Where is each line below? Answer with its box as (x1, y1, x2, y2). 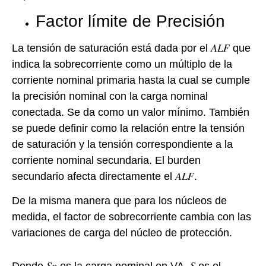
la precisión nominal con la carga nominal (12, 90, 208, 102)
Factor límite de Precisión (36, 11, 225, 30)
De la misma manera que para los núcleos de (12, 195, 227, 207)
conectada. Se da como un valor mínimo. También (12, 106, 249, 118)
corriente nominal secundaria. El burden (12, 154, 201, 166)
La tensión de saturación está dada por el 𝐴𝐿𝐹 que (12, 42, 251, 54)
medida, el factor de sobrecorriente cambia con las (12, 211, 251, 223)
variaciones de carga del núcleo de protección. (12, 227, 232, 239)
